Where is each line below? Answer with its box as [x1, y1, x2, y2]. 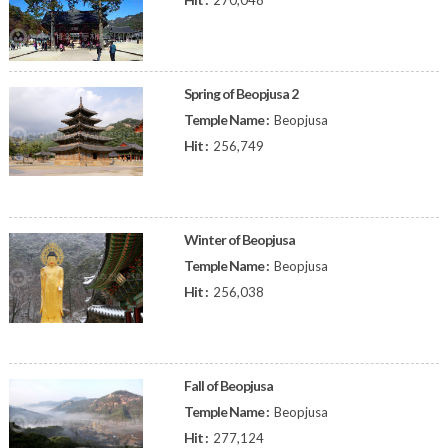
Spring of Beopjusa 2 [183, 85, 298, 102]
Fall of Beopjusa [183, 377, 273, 394]
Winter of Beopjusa [183, 231, 295, 248]
